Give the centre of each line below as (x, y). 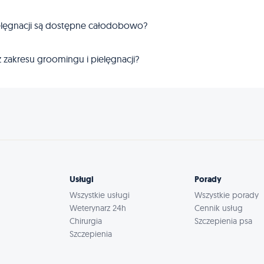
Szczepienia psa (224, 221)
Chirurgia (85, 221)
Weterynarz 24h (98, 208)
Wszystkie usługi (99, 195)
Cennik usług (219, 208)
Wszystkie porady (227, 195)
